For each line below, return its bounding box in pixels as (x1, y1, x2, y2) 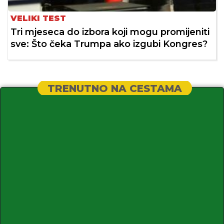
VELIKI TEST (10, 13, 66, 23)
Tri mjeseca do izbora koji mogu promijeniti (10, 26, 209, 37)
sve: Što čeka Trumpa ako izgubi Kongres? (10, 38, 207, 49)
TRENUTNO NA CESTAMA (47, 82, 182, 94)
